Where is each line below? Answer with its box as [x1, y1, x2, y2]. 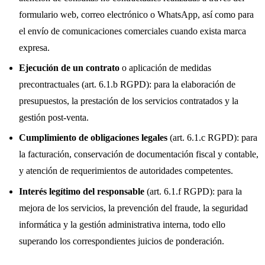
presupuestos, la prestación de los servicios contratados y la [19, 96, 238, 106]
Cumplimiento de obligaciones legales [19, 132, 167, 143]
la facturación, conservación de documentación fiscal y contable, [19, 149, 258, 160]
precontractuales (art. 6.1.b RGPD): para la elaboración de [19, 79, 235, 90]
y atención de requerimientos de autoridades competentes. [19, 166, 233, 176]
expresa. [19, 42, 50, 53]
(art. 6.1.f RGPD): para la [144, 186, 242, 196]
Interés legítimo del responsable [19, 186, 144, 196]
